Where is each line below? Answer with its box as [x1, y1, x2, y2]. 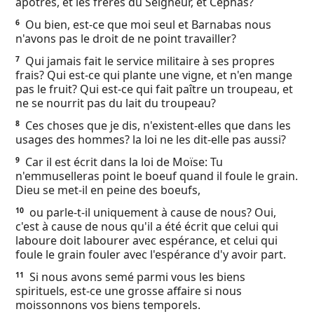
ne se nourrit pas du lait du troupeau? [15, 95, 216, 111]
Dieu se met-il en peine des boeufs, [15, 182, 200, 198]
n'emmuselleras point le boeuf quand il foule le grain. [15, 168, 298, 184]
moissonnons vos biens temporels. [15, 297, 200, 313]
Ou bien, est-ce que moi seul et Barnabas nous [22, 17, 271, 32]
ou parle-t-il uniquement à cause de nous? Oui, [27, 205, 276, 220]
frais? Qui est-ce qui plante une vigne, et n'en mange [15, 67, 292, 83]
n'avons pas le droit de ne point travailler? [15, 31, 236, 46]
